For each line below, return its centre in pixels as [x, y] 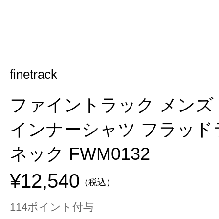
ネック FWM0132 [80, 154]
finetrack [33, 74]
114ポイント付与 [52, 207]
